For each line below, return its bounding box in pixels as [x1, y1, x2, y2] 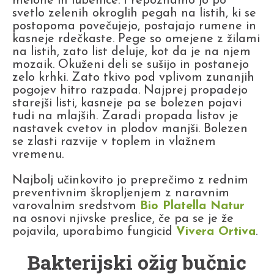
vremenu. [12, 148, 64, 161]
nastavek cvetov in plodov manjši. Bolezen [12, 122, 248, 135]
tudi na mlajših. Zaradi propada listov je [12, 109, 239, 122]
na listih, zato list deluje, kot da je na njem [12, 45, 251, 58]
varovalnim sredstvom [12, 199, 140, 212]
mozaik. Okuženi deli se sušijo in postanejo [12, 58, 249, 71]
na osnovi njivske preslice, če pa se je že [12, 212, 234, 225]
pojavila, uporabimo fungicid [12, 225, 176, 238]
